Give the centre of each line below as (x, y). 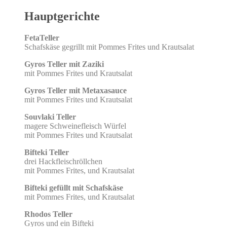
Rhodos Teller (48, 214)
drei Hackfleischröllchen (63, 161)
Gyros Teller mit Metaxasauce (75, 90)
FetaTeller (42, 37)
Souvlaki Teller (50, 117)
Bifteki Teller (47, 152)
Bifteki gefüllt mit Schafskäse (74, 187)
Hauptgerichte (62, 16)
